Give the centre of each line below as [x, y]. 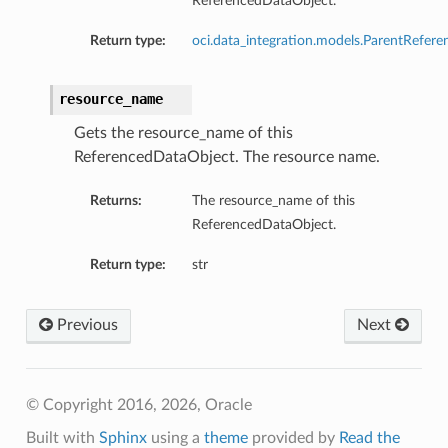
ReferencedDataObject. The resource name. [226, 157]
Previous [85, 325]
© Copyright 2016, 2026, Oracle [138, 405]
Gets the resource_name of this [183, 133]
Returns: [115, 201]
